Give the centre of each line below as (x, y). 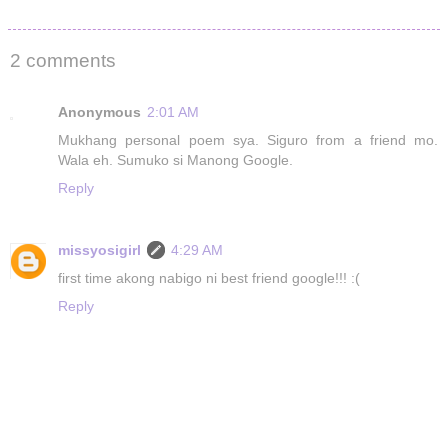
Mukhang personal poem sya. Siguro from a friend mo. (248, 140)
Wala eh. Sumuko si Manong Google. (175, 160)
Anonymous (99, 112)
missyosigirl (99, 250)
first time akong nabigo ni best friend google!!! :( (209, 278)
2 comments (63, 60)
